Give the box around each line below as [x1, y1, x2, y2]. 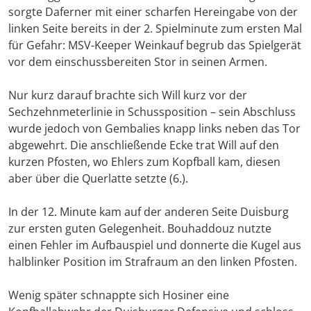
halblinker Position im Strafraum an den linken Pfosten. [8, 254, 297, 270]
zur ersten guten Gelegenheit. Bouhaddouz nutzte [8, 221, 271, 237]
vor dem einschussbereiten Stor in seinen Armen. [8, 54, 267, 70]
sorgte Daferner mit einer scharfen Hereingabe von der [8, 4, 298, 20]
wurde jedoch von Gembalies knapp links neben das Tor [8, 121, 301, 137]
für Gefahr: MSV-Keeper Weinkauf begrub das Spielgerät [8, 37, 301, 53]
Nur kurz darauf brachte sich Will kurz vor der [8, 87, 247, 103]
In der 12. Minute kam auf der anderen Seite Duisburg [8, 204, 289, 220]
